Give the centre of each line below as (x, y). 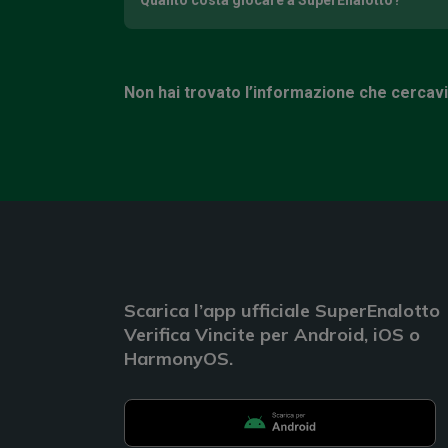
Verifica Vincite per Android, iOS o (272, 334)
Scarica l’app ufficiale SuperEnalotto (282, 310)
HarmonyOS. (178, 358)
